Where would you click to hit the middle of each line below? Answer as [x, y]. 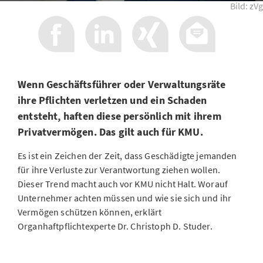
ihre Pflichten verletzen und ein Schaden [112, 100]
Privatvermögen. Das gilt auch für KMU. [110, 132]
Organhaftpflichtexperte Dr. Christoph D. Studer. [115, 226]
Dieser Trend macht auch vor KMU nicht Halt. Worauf [123, 184]
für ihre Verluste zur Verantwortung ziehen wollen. [119, 170]
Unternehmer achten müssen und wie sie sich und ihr [125, 198]
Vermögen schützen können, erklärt [90, 212]
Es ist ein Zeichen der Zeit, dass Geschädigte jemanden [127, 156]
